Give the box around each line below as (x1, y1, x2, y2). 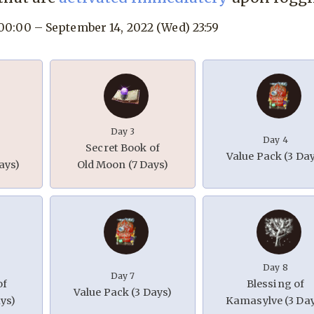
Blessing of (246, 278, 305, 291)
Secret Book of (86, 142, 160, 155)
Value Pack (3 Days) (73, 286, 172, 299)
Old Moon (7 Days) (76, 158, 169, 172)
